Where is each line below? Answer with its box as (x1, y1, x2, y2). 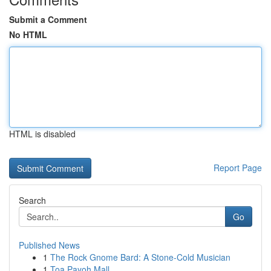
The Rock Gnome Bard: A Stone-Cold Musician (50, 251, 230, 263)
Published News (19, 239, 80, 251)
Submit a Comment (9, 13, 87, 25)
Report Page (214, 162, 262, 174)
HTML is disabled (9, 128, 76, 140)
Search (19, 194, 46, 206)
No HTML (9, 28, 47, 41)
